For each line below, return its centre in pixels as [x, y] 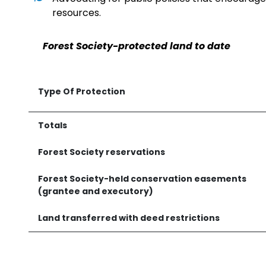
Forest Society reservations [102, 152]
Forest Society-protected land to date [137, 46]
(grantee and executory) [96, 191]
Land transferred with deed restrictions [129, 218]
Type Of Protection [82, 91]
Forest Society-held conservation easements [142, 179]
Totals [53, 125]
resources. [77, 13]
